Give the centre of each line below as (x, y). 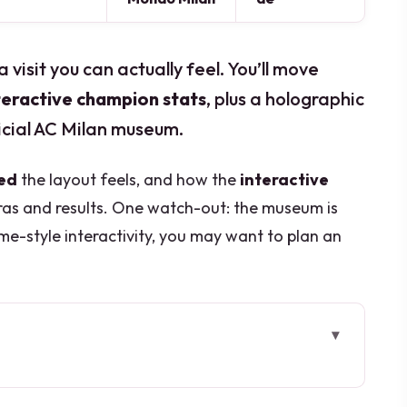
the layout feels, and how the (129, 180)
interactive (284, 180)
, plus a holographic (285, 99)
